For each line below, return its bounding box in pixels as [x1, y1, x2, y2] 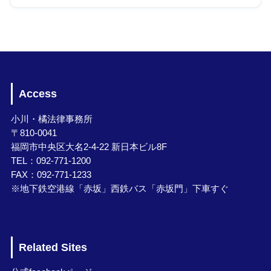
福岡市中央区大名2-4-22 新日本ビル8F [10, 142, 167, 152]
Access [18, 88, 57, 100]
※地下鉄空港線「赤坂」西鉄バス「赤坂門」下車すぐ [10, 183, 229, 194]
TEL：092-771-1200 [10, 155, 91, 166]
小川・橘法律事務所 [10, 114, 93, 124]
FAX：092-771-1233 [10, 169, 91, 180]
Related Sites [18, 241, 87, 253]
